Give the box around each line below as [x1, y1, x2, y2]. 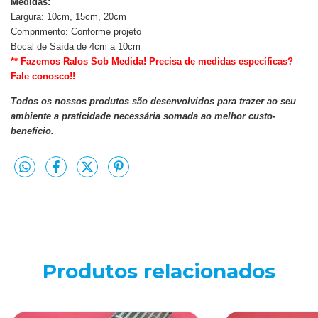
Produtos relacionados [43, 259, 275, 283]
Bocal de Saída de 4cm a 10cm [11, 40, 141, 52]
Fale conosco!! [11, 70, 75, 82]
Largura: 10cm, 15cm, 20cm [11, 11, 126, 22]
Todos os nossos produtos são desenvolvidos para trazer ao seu [11, 95, 296, 106]
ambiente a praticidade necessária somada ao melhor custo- [11, 110, 275, 121]
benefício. [11, 125, 54, 136]
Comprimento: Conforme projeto [11, 26, 141, 37]
